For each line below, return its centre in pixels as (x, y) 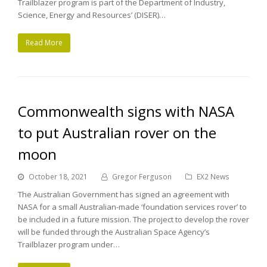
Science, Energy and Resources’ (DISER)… (92, 15)
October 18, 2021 (58, 176)
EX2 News (213, 176)
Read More (44, 43)
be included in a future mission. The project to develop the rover (133, 219)
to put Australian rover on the (117, 132)
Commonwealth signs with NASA (126, 111)
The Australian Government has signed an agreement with (124, 194)
